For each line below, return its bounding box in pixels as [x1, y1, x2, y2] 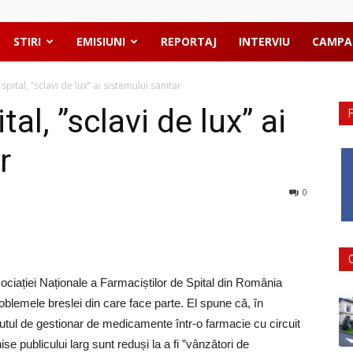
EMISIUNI [76, 34, 125, 49]
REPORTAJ [161, 34, 217, 49]
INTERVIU [239, 34, 290, 49]
